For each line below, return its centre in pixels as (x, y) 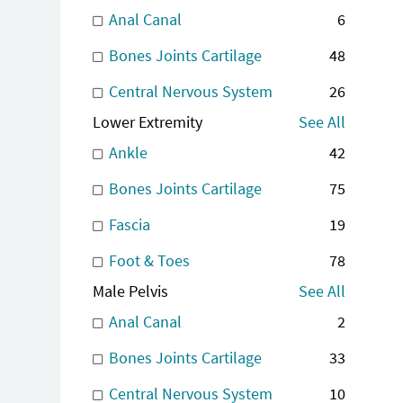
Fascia (128, 224)
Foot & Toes (148, 260)
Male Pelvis (131, 291)
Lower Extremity (148, 121)
